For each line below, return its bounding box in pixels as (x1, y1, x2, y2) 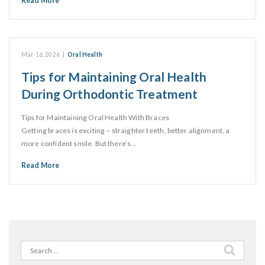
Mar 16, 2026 (21, 51, 60, 59)
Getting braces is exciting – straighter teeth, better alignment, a (21, 126, 230, 135)
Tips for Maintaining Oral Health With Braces (21, 113, 170, 122)
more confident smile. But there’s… (21, 139, 137, 148)
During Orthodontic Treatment (21, 86, 198, 102)
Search (20, 241, 46, 252)
